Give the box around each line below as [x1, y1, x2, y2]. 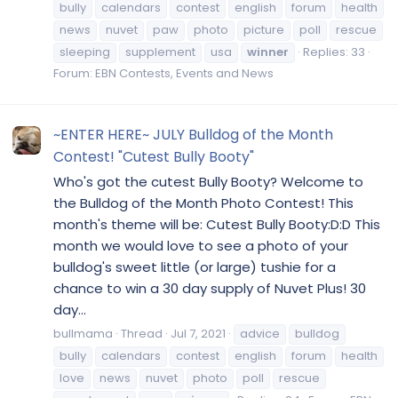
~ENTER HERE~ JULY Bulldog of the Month [53, 124, 333, 146]
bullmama [53, 324, 113, 342]
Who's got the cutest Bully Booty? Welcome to [53, 171, 363, 191]
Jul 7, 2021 [171, 324, 226, 342]
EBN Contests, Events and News [95, 64, 274, 82]
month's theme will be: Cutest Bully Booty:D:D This [53, 214, 380, 234]
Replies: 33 [303, 43, 365, 60]
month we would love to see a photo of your [53, 235, 348, 255]
